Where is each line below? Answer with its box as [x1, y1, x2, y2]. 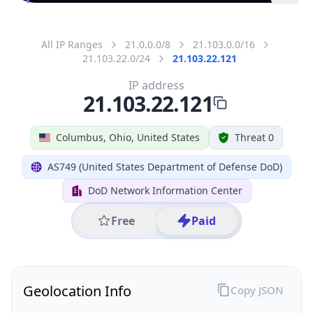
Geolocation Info [23, 281, 131, 300]
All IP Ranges [41, 37, 103, 51]
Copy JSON [230, 282, 283, 297]
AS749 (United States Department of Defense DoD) [48, 159, 282, 173]
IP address [129, 77, 184, 93]
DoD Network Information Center [87, 183, 242, 197]
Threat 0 [235, 130, 274, 144]
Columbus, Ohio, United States [56, 130, 200, 144]
